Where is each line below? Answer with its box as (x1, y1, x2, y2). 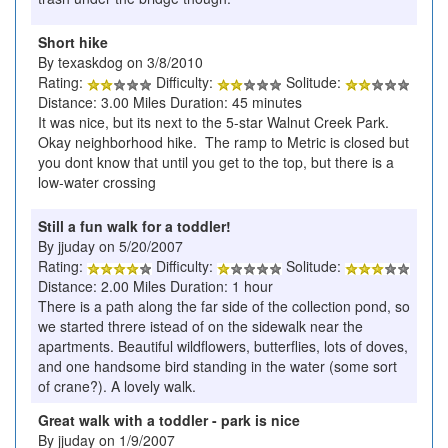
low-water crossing (38, 172, 156, 193)
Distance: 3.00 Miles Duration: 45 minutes (38, 92, 302, 113)
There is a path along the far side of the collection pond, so (38, 296, 410, 317)
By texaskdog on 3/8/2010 (38, 52, 203, 73)
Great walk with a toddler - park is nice (38, 410, 300, 431)
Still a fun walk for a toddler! (38, 216, 231, 237)
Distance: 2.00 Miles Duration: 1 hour (38, 276, 273, 297)
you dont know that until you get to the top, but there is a (38, 152, 394, 173)
